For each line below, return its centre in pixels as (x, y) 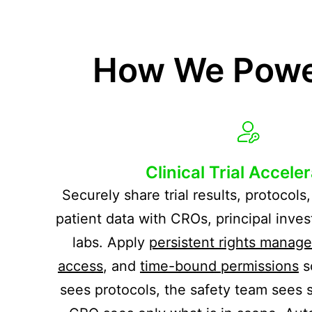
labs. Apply (111, 242)
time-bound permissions (219, 266)
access (80, 266)
